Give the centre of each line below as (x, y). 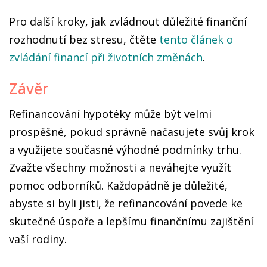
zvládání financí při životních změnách (106, 57)
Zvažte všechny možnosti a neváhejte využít (120, 167)
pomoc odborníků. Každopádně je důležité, (118, 185)
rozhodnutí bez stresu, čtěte (84, 39)
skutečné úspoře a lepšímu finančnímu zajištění (131, 221)
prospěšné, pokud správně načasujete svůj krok (132, 132)
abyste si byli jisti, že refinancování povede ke (126, 203)
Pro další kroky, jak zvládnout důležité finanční (128, 21)
